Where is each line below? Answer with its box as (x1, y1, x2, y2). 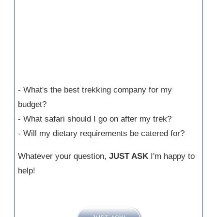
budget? (18, 100, 46, 109)
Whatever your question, (18, 152, 109, 161)
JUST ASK (109, 152, 148, 161)
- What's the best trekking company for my (18, 85, 172, 95)
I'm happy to (148, 152, 195, 161)
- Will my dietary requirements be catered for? (18, 129, 185, 139)
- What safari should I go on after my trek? (18, 114, 171, 124)
